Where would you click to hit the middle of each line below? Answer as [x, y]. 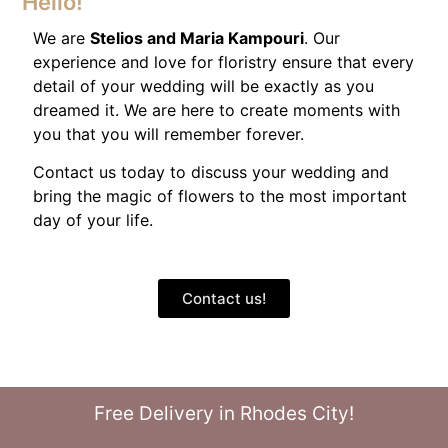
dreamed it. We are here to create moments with [216, 109]
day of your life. [93, 219]
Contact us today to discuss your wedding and [211, 171]
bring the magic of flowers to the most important [220, 195]
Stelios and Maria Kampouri [197, 37]
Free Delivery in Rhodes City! [224, 414]
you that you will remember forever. [168, 133]
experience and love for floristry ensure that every [223, 61]
